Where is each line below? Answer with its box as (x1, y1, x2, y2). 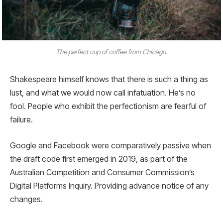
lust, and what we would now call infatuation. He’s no (10, 88, 196, 98)
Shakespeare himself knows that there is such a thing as (10, 75, 208, 85)
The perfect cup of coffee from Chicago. (56, 47, 167, 56)
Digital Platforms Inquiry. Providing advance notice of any (10, 181, 209, 191)
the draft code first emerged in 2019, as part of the (10, 154, 188, 164)
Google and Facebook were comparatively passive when (10, 140, 211, 150)
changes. (10, 194, 43, 204)
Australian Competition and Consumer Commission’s (10, 167, 195, 177)
